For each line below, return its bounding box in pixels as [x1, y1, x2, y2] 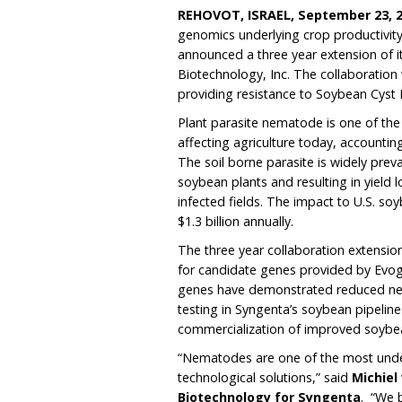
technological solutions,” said [178, 369, 353, 387]
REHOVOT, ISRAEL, [178, 5, 299, 23]
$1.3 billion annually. [178, 213, 294, 231]
